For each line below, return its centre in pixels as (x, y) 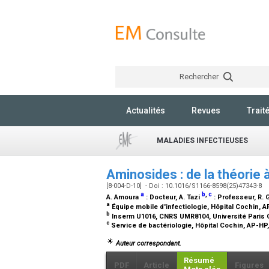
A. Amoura (123, 197)
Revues (206, 110)
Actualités (146, 110)
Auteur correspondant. (148, 243)
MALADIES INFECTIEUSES (202, 141)
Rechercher (200, 77)
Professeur (236, 197)
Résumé (199, 260)
